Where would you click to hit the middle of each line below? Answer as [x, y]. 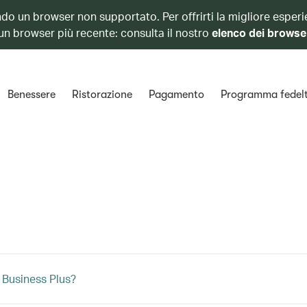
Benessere [31, 95]
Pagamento [176, 95]
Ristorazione [102, 95]
